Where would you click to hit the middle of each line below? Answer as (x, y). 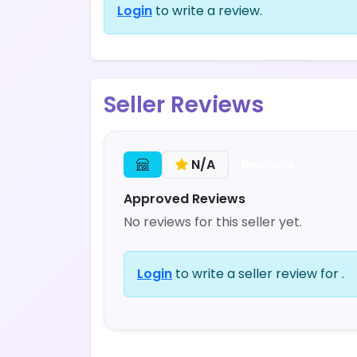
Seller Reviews (184, 105)
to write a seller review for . (258, 274)
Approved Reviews (184, 199)
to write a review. (207, 11)
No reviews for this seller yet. (213, 222)
